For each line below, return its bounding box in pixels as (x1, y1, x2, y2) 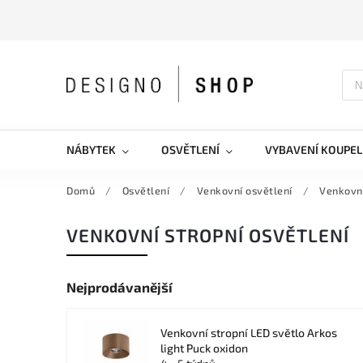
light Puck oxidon (160, 341, 248, 355)
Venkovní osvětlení (196, 184, 293, 197)
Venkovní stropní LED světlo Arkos (160, 326, 337, 340)
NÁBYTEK (66, 143, 116, 156)
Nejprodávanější (66, 279, 173, 295)
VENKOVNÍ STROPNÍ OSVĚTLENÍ (66, 224, 349, 246)
